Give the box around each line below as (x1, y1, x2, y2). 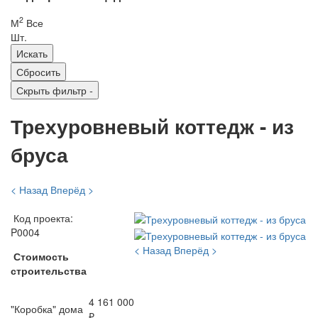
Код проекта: (11, 211, 73, 226)
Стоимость (13, 249, 69, 264)
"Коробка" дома (11, 302, 83, 317)
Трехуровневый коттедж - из (11, 111, 294, 141)
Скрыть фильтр (16, 82, 89, 97)
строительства (11, 263, 87, 278)
